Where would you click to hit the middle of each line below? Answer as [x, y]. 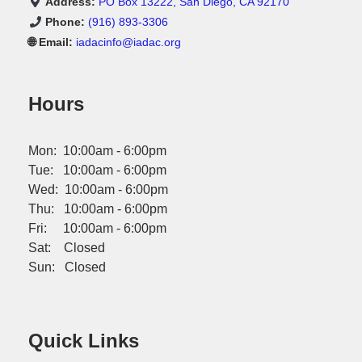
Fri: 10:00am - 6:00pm [98, 229]
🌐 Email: [51, 42]
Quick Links [84, 341]
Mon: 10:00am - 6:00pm [98, 151]
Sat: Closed [67, 248]
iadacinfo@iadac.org [129, 42]
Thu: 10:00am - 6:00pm [98, 209]
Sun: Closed [67, 267]
